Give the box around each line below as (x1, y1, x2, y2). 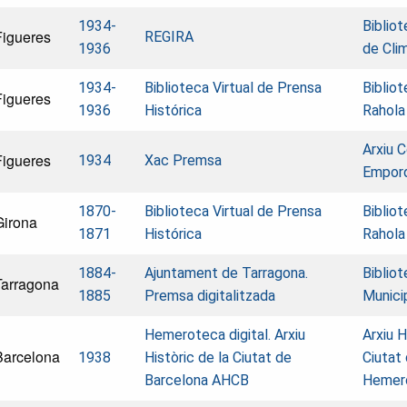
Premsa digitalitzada (144, 286, 275, 304)
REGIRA (144, 27, 194, 45)
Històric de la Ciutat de (144, 348, 292, 366)
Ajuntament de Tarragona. (144, 263, 308, 282)
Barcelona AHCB (144, 371, 249, 389)
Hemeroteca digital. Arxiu (144, 325, 305, 343)
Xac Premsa (144, 151, 222, 169)
